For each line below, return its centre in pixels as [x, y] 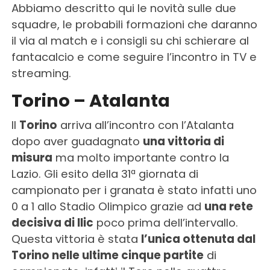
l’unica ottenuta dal [198, 239]
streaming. [41, 73]
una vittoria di [183, 141]
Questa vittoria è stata [76, 239]
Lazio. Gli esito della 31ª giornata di [105, 174]
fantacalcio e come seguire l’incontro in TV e [134, 57]
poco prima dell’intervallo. [165, 222]
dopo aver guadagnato [77, 141]
